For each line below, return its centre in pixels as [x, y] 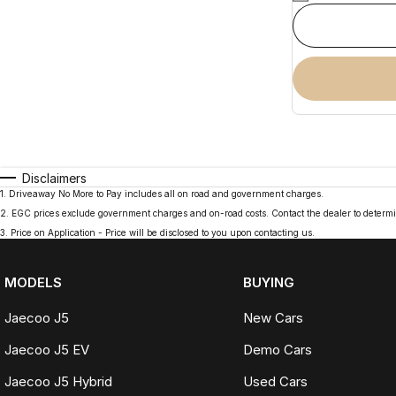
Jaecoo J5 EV [47, 349]
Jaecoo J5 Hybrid [58, 381]
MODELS [33, 282]
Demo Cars [277, 349]
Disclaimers [54, 178]
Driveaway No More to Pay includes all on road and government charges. [166, 193]
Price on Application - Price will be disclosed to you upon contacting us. [163, 232]
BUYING [268, 282]
